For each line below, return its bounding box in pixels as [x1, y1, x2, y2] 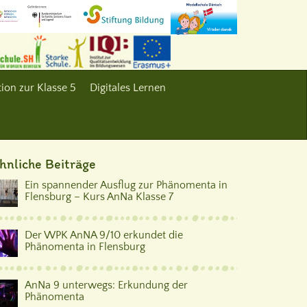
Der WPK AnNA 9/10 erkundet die [25, 229, 183, 241]
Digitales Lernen [90, 82, 166, 94]
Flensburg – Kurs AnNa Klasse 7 [25, 191, 173, 203]
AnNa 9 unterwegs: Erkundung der [25, 279, 188, 291]
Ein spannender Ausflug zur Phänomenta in [25, 179, 228, 191]
